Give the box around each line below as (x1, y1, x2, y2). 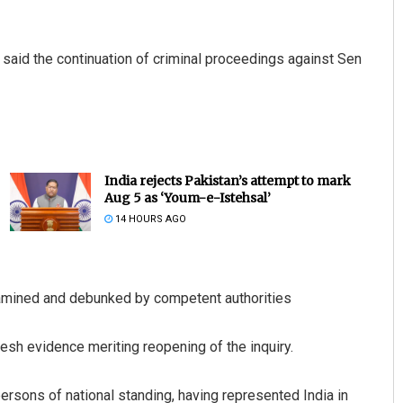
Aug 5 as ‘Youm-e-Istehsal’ (103, 190, 271, 207)
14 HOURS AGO (112, 213, 186, 226)
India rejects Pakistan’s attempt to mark (103, 173, 351, 190)
